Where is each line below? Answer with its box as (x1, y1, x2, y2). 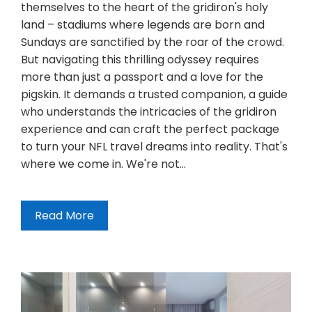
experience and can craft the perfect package (21, 121, 279, 138)
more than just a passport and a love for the (21, 69, 263, 86)
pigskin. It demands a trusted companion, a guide (21, 86, 288, 103)
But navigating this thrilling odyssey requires (21, 52, 259, 68)
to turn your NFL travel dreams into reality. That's (21, 139, 288, 155)
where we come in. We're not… (21, 156, 186, 173)
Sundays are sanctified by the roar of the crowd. (21, 34, 284, 51)
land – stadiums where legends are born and (21, 17, 265, 33)
